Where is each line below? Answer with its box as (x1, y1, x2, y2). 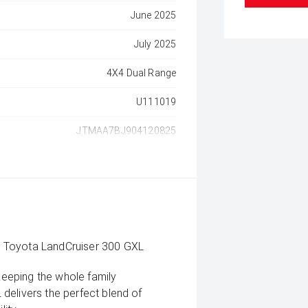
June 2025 (130, 10, 177, 21)
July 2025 (133, 38, 177, 49)
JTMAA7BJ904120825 (76, 125, 177, 136)
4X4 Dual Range (106, 67, 177, 78)
